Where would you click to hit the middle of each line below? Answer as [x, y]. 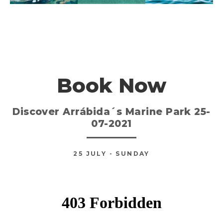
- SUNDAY [129, 154]
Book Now [111, 86]
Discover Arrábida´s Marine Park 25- [111, 112]
